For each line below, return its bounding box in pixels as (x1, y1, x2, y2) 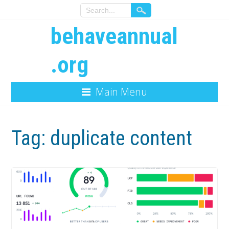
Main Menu (96, 85, 147, 99)
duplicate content (50, 126, 193, 150)
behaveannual (51, 22, 178, 50)
